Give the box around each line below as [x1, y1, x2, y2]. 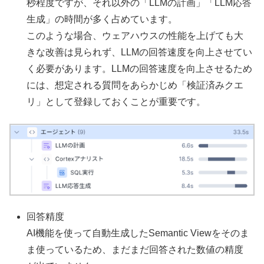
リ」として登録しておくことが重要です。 [27, 97, 206, 107]
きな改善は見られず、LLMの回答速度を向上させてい [27, 47, 253, 58]
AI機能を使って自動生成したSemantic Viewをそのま [27, 228, 250, 239]
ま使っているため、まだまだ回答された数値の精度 [27, 245, 244, 255]
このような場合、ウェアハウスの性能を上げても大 [27, 31, 244, 41]
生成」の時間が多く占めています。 [27, 14, 178, 25]
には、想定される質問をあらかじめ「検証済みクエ [27, 80, 244, 91]
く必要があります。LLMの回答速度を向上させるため [27, 64, 253, 74]
